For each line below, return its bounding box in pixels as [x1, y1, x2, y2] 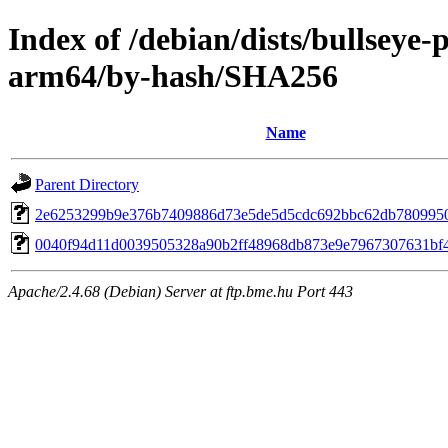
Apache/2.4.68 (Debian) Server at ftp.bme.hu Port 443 [8, 282, 353, 300]
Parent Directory [35, 175, 139, 193]
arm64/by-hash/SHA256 [8, 58, 338, 95]
